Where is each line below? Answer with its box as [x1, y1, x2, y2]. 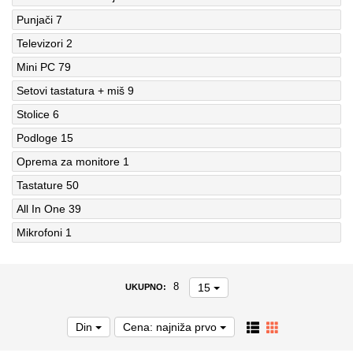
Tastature [17, 178, 63, 191]
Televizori [17, 36, 63, 50]
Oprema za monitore [17, 154, 120, 168]
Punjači [17, 13, 53, 26]
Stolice [17, 107, 50, 121]
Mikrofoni [17, 225, 62, 239]
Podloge [17, 131, 58, 144]
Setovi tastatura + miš [17, 84, 124, 97]
